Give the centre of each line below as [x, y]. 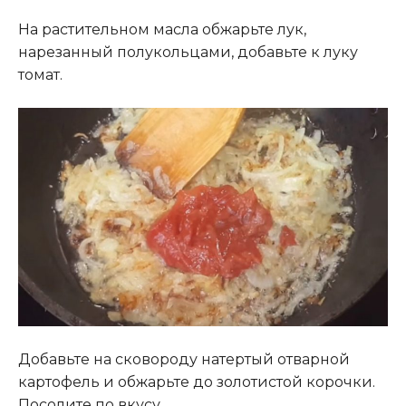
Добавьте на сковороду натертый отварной [184, 360]
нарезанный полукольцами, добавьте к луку [188, 52]
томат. [40, 74]
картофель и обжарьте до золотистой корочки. [197, 382]
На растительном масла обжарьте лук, [162, 29]
